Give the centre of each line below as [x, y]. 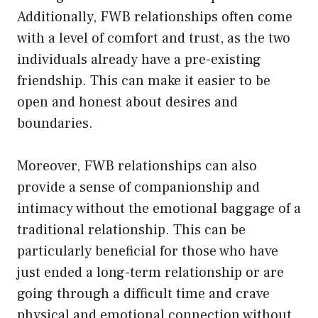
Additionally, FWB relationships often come [155, 17]
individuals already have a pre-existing [139, 60]
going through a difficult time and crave [143, 294]
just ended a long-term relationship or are [150, 273]
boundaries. [55, 124]
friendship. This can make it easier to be [144, 81]
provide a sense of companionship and [138, 188]
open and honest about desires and [127, 103]
